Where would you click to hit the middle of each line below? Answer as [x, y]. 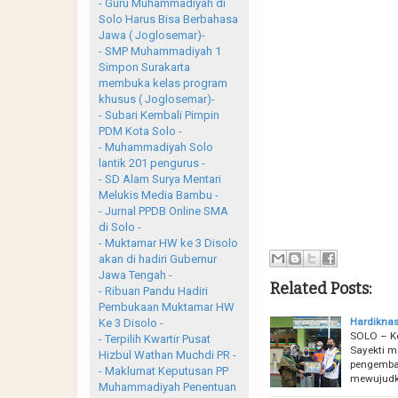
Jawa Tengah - [135, 275]
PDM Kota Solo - [140, 131]
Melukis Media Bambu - [159, 195]
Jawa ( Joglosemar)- [152, 35]
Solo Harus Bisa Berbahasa [168, 19]
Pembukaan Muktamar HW [167, 306]
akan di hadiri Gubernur [158, 259]
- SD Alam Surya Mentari [160, 179]
